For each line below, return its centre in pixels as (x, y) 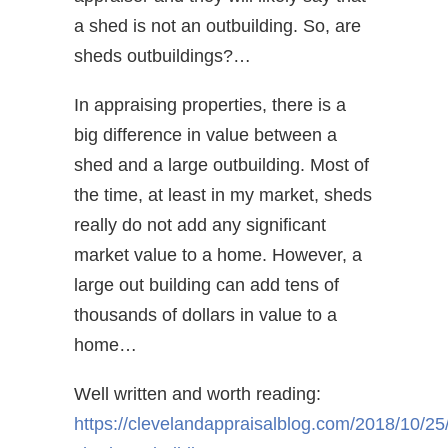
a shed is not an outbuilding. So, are (217, 26)
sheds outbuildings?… (162, 56)
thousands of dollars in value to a (205, 315)
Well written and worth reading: (197, 394)
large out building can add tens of (206, 285)
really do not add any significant (200, 225)
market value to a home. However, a (218, 255)
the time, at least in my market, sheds (223, 195)
